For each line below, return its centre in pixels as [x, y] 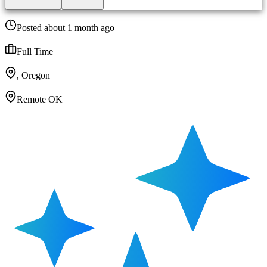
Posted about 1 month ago [66, 28]
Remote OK [40, 100]
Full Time [35, 52]
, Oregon [33, 76]
